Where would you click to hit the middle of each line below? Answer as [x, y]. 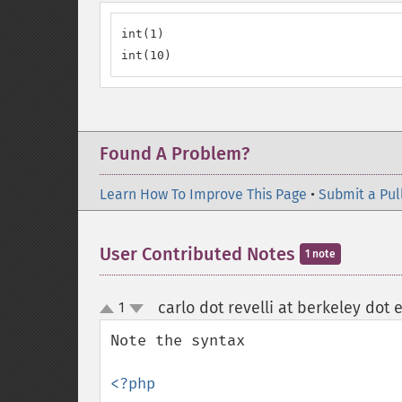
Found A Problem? [175, 153]
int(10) [146, 55]
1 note [320, 254]
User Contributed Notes [200, 254]
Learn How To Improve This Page [203, 194]
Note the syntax [182, 341]
